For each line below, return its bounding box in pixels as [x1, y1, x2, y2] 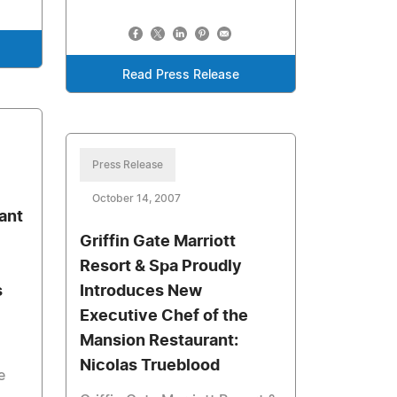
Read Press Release [122, 69, 240, 82]
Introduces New [80, 284, 203, 300]
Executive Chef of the [80, 308, 249, 324]
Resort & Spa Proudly [80, 259, 243, 275]
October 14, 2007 [92, 193, 182, 204]
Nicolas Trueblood [80, 358, 221, 374]
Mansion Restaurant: [80, 333, 239, 349]
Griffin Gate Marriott [80, 234, 237, 250]
